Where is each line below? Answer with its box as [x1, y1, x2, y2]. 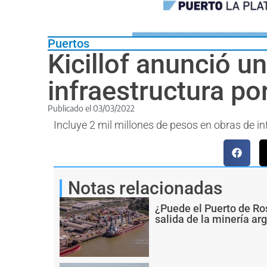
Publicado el [48, 103, 93, 113]
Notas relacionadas [68, 177, 222, 198]
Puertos [48, 36, 89, 51]
